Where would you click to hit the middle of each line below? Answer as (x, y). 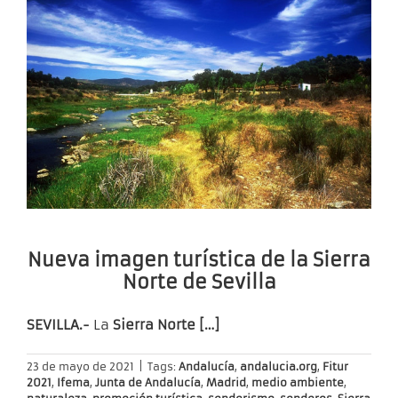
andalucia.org (279, 367)
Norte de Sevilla (199, 282)
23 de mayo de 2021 (80, 367)
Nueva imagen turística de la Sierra (199, 259)
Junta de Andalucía (148, 383)
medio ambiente (298, 383)
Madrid (226, 383)
